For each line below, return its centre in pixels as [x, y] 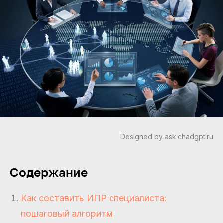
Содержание [49, 172]
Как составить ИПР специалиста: [94, 198]
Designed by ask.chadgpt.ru [167, 136]
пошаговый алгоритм [67, 213]
